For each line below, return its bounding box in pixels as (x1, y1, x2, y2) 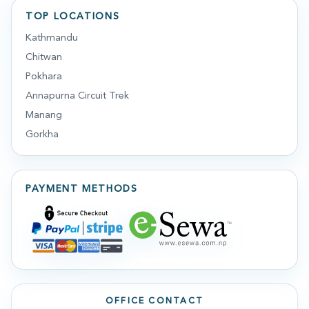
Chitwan (26, 52, 62, 63)
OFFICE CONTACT (105, 297, 204, 306)
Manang (26, 110, 62, 121)
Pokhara (26, 71, 62, 82)
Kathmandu (26, 32, 78, 43)
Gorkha (26, 129, 59, 140)
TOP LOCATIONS (26, 12, 120, 21)
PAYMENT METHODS (26, 184, 138, 194)
